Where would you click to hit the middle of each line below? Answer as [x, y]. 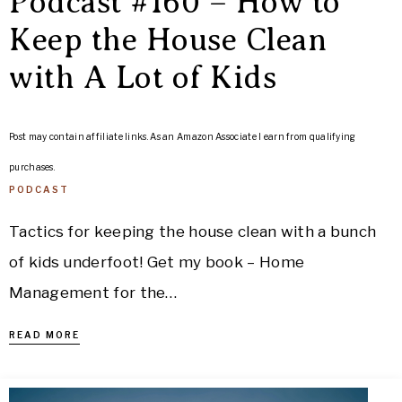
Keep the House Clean [168, 40]
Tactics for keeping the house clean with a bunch [193, 232]
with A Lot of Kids [143, 78]
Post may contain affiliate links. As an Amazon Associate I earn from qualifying [183, 136]
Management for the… [93, 293]
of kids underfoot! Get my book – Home [157, 262]
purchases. [32, 167]
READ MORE [44, 335]
